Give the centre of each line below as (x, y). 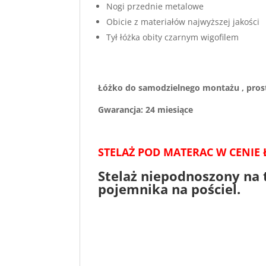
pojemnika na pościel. (170, 189)
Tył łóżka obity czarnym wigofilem (173, 37)
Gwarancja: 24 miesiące (146, 110)
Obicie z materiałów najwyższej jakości (183, 22)
